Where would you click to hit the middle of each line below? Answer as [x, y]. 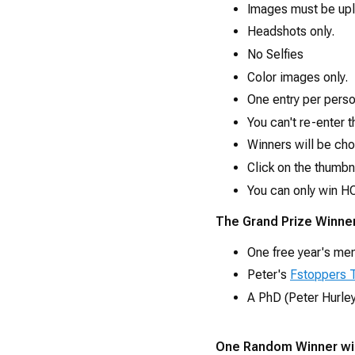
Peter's [269, 275]
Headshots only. [291, 32]
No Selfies [275, 55]
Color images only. [298, 77]
